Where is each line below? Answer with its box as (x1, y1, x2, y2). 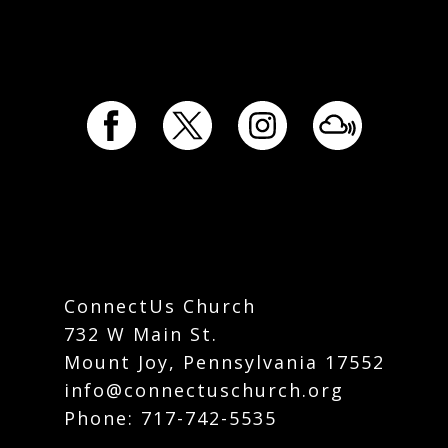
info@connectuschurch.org (63, 377, 344, 402)
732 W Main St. (63, 321, 218, 346)
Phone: (63, 405, 141, 430)
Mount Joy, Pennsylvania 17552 (63, 349, 385, 374)
